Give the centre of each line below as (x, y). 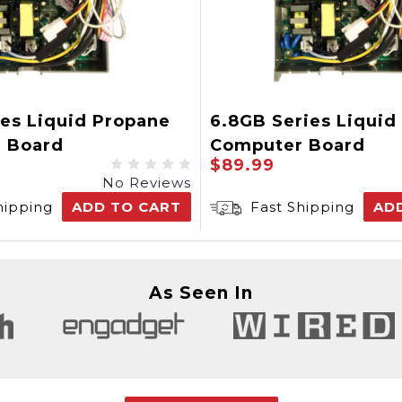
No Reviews (147, 183)
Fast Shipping (300, 207)
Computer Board (288, 145)
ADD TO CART (127, 207)
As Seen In (201, 293)
